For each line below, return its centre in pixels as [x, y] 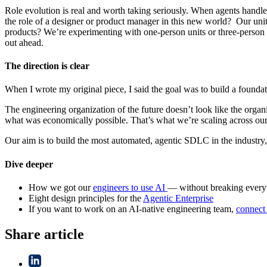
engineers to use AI [130, 187]
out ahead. [24, 42]
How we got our [61, 187]
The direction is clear [47, 66]
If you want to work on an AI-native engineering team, [132, 209]
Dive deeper [29, 164]
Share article [44, 234]
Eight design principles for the [86, 198]
